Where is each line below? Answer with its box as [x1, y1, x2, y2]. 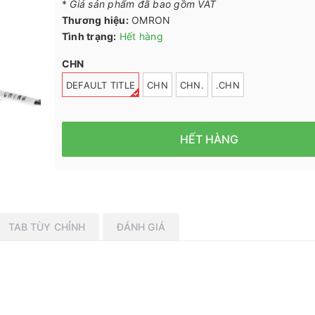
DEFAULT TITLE [65, 79, 135, 91]
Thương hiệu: [61, 13, 129, 26]
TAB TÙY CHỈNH [8, 220, 86, 233]
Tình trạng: [61, 30, 117, 42]
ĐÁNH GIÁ [116, 220, 165, 233]
